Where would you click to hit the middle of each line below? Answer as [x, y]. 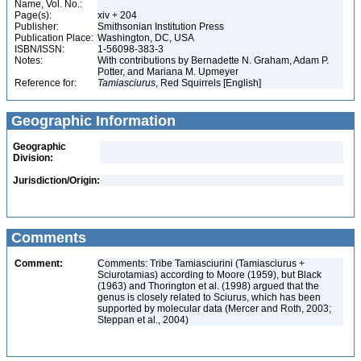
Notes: [29, 60]
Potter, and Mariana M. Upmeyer [169, 72]
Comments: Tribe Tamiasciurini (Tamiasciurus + [201, 263]
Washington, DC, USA [147, 38]
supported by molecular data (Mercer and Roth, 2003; [214, 309]
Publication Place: [54, 38]
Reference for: [46, 83]
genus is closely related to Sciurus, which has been [209, 297]
